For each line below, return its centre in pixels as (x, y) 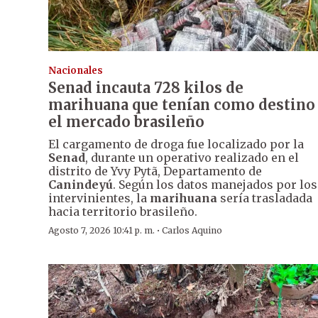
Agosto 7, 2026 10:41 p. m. (102, 231)
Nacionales (76, 71)
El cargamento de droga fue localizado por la (176, 144)
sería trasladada (265, 198)
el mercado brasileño (126, 122)
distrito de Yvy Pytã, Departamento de (155, 171)
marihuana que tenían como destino (182, 105)
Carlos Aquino (192, 231)
